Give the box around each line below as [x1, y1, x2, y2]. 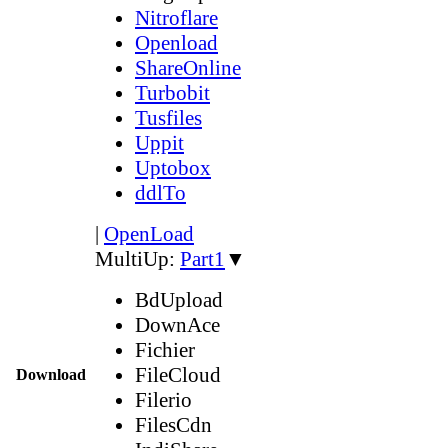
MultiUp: [95, 246, 180, 271]
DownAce [135, 312, 220, 337]
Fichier [135, 337, 195, 362]
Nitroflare [135, 5, 218, 30]
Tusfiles [135, 105, 202, 130]
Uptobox [135, 155, 211, 180]
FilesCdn [135, 412, 212, 437]
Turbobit [135, 80, 210, 105]
